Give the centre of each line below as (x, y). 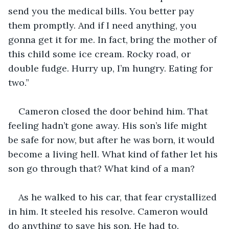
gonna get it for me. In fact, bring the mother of (114, 39)
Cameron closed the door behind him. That (114, 111)
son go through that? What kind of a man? (101, 168)
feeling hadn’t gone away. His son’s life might (109, 125)
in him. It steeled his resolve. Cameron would (109, 211)
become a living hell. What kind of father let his (114, 154)
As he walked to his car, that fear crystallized (119, 197)
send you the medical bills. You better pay (102, 11)
